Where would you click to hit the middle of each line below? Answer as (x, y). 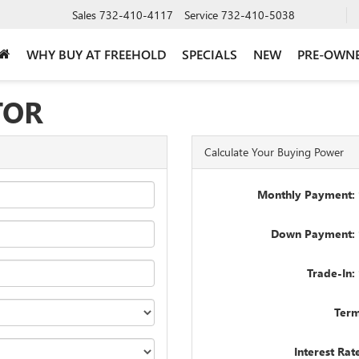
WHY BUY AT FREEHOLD (96, 54)
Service (201, 14)
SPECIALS (210, 54)
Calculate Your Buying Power (274, 152)
